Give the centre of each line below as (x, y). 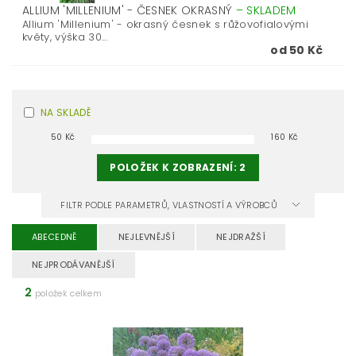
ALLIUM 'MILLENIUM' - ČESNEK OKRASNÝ (129, 10)
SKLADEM (271, 10)
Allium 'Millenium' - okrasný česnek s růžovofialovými (166, 24)
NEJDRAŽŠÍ (241, 237)
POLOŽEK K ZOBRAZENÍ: (175, 167)
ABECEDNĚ (54, 237)
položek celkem (67, 293)
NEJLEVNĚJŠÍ (147, 237)
